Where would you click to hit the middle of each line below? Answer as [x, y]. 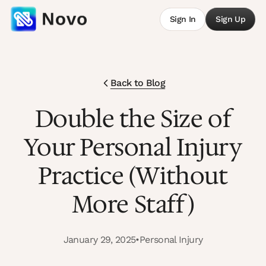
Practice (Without [133, 176]
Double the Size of [133, 119]
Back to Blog [138, 83]
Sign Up [230, 19]
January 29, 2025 [99, 240]
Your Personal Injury [133, 147]
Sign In [183, 19]
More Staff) [133, 204]
